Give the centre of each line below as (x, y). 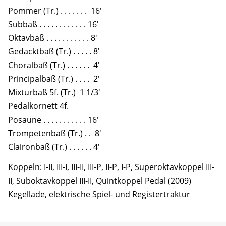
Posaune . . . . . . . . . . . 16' (53, 119)
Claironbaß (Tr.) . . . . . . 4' (54, 147)
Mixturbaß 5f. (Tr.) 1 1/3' (54, 92)
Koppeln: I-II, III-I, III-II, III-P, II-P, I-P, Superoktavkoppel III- (111, 167)
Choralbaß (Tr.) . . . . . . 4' (54, 65)
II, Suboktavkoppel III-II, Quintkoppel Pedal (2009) (100, 181)
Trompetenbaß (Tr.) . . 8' (55, 133)
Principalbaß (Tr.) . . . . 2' (54, 78)
